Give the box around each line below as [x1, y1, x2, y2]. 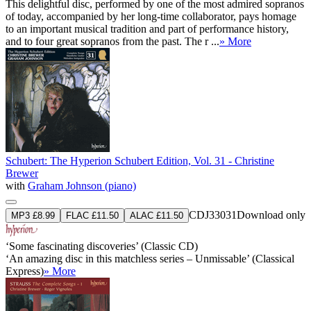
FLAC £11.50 [66, 210, 119, 221]
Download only [237, 208, 305, 221]
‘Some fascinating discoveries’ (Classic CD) [6, 239, 198, 252]
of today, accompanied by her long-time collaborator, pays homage [6, 10, 296, 22]
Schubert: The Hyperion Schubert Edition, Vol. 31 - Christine [6, 154, 274, 167]
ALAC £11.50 [130, 210, 183, 221]
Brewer [6, 167, 38, 179]
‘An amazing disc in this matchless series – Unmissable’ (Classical [6, 252, 294, 264]
